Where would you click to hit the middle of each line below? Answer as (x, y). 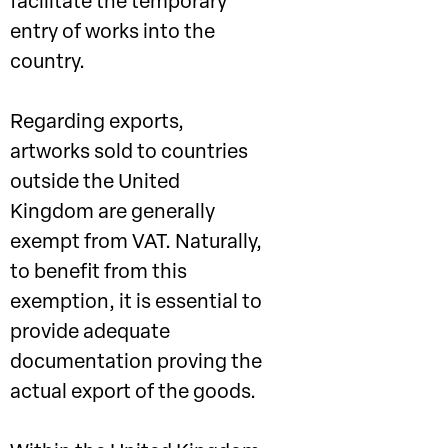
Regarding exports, (97, 123)
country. (47, 63)
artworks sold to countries (129, 153)
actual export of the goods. (133, 393)
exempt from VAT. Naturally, (136, 243)
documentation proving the (136, 363)
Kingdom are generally (112, 213)
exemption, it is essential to (136, 303)
